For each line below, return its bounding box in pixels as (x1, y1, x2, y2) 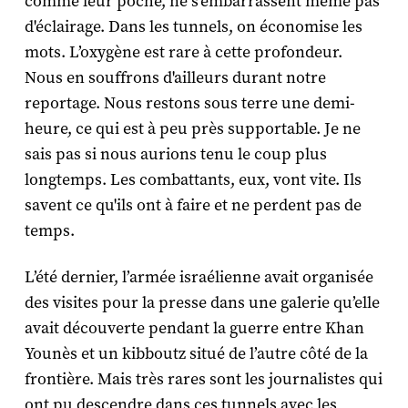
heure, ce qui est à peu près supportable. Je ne (24, 118, 361, 140)
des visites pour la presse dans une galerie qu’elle (24, 292, 380, 314)
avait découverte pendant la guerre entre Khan (24, 318, 364, 340)
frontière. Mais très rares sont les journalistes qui (24, 369, 382, 391)
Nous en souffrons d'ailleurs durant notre (24, 67, 326, 89)
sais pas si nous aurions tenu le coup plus (24, 144, 327, 166)
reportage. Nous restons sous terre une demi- (24, 93, 355, 115)
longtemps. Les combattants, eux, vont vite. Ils (24, 169, 362, 191)
